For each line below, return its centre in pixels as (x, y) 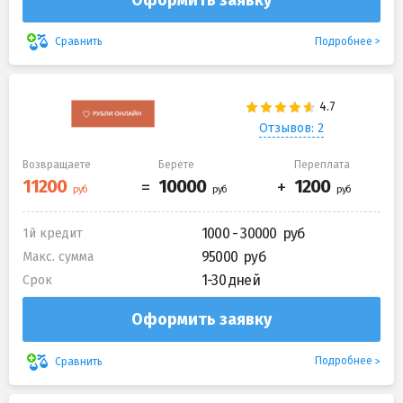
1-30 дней (231, 281)
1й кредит (53, 234)
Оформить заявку (201, 320)
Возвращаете (57, 165)
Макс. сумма (58, 257)
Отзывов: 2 (291, 128)
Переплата (322, 165)
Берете (176, 165)
